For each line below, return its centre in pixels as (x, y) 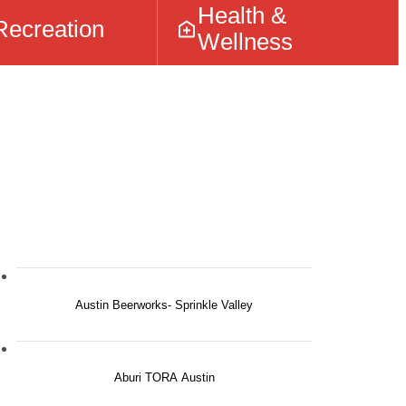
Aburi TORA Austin (164, 377)
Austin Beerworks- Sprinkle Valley (164, 304)
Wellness (246, 42)
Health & (242, 16)
